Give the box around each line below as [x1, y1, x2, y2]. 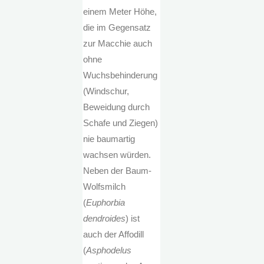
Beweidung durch [83, 102, 150, 113]
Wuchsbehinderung [83, 70, 158, 81]
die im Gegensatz [83, 22, 151, 33]
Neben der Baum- [83, 166, 152, 176]
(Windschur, [83, 86, 130, 97]
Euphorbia [86, 197, 126, 208]
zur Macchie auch [83, 38, 153, 49]
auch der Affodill [83, 229, 144, 240]
